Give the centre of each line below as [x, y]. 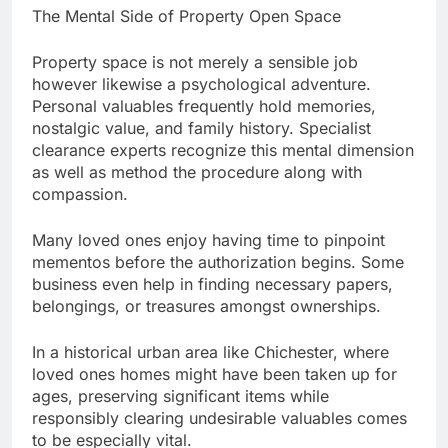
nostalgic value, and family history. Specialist [201, 128]
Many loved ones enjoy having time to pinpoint [208, 240]
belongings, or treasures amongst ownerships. [206, 306]
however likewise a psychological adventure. [201, 84]
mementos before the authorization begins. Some [218, 262]
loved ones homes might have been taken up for [214, 374]
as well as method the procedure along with [197, 172]
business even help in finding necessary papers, [212, 284]
